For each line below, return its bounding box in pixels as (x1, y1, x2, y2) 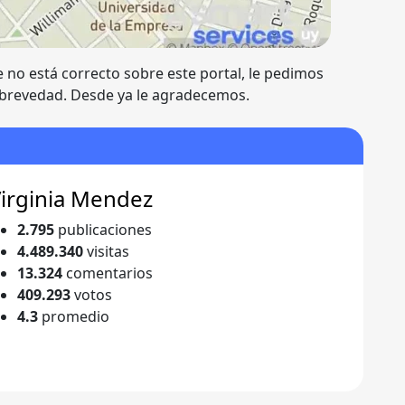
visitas (83, 241, 130, 262)
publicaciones (54, 220, 153, 240)
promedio (38, 306, 110, 327)
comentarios (62, 263, 154, 284)
